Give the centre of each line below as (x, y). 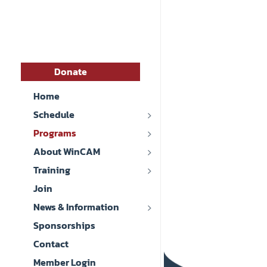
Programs (55, 133)
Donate (70, 72)
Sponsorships (64, 225)
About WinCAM (67, 151)
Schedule (54, 114)
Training (52, 170)
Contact (51, 244)
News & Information (76, 207)
